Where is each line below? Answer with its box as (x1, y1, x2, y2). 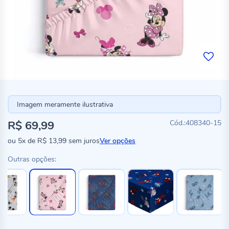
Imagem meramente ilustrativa (16, 99, 113, 109)
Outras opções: (8, 154, 56, 164)
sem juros (66, 136, 100, 146)
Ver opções (100, 136, 135, 146)
